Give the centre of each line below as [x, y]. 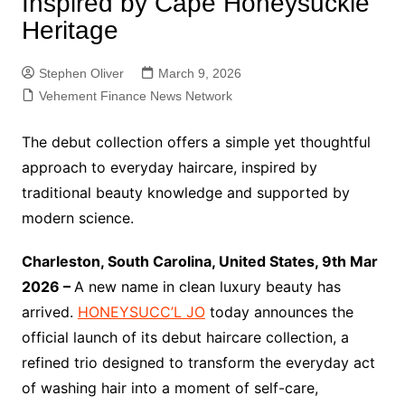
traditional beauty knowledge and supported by [185, 193]
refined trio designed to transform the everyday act [198, 363]
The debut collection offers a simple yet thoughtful [196, 142]
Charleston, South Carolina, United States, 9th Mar [199, 261]
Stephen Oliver [81, 73]
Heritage [70, 30]
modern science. [77, 218]
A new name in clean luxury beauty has [207, 287]
